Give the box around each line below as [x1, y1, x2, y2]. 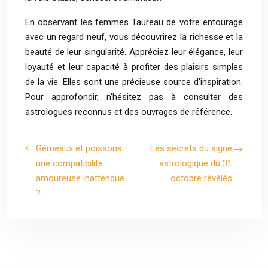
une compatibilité [36, 158, 103, 169]
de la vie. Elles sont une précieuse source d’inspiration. [25, 77, 243, 87]
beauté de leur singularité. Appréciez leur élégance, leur [25, 47, 243, 57]
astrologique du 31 [159, 158, 232, 169]
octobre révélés [170, 173, 232, 184]
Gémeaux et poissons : [36, 143, 126, 154]
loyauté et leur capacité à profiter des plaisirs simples [25, 62, 243, 72]
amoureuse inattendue [36, 173, 124, 184]
